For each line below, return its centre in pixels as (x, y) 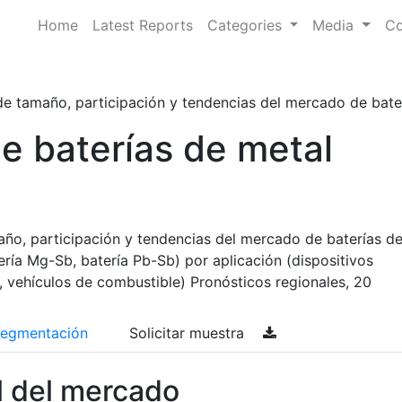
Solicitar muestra (189, 333)
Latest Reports (142, 25)
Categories (246, 25)
